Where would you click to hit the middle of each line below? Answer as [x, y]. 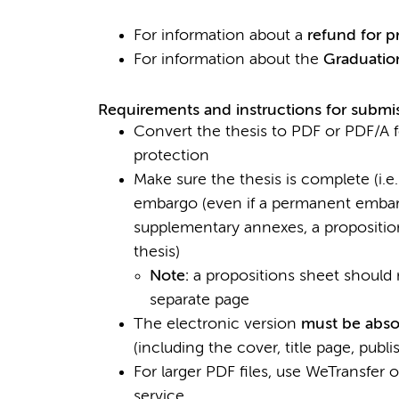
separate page [199, 301]
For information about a [220, 36]
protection [171, 156]
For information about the [228, 60]
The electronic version [217, 325]
